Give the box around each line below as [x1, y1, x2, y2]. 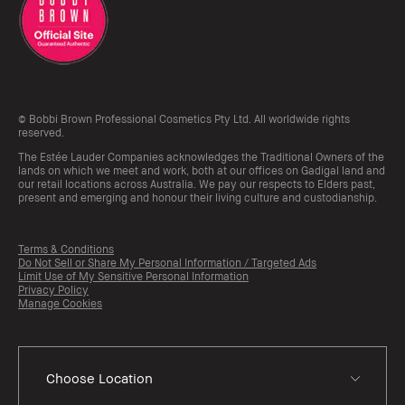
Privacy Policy [18, 282, 89, 297]
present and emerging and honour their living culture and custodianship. [18, 190, 377, 204]
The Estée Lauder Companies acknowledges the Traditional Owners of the [18, 149, 384, 164]
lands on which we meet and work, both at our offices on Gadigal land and [18, 163, 385, 177]
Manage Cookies [18, 296, 102, 310]
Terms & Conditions [18, 241, 114, 256]
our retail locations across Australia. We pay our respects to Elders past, [18, 176, 375, 191]
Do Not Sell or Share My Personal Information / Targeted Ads [18, 255, 316, 269]
